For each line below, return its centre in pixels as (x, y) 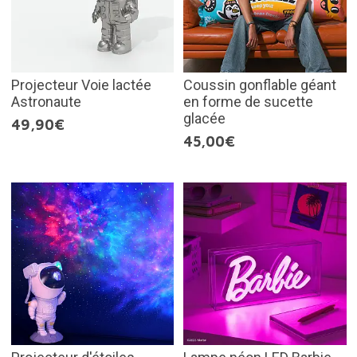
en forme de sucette (248, 101)
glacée (204, 118)
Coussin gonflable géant (260, 84)
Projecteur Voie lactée (81, 84)
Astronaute (46, 101)
